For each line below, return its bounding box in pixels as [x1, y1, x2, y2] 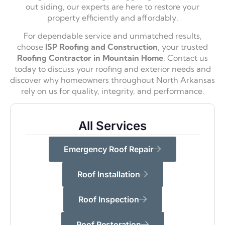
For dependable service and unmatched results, [23, 30, 202, 41]
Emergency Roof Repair [64, 144, 153, 155]
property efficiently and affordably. [47, 12, 178, 23]
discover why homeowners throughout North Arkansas [10, 74, 215, 85]
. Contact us [163, 52, 208, 63]
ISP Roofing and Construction [45, 41, 158, 52]
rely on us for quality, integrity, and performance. [21, 85, 204, 96]
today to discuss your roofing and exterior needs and [14, 63, 211, 74]
